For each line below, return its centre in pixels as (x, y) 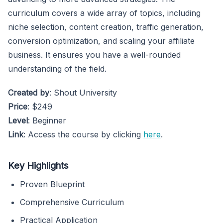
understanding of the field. (57, 69)
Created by (29, 93)
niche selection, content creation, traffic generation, (106, 27)
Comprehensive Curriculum (72, 202)
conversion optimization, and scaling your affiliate (101, 41)
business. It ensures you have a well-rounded (94, 55)
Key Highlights (38, 166)
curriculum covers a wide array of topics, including (104, 13)
